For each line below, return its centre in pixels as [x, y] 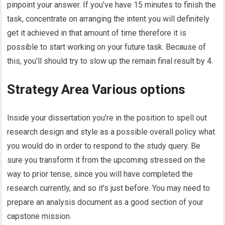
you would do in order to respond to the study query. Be [104, 146]
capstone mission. [39, 216]
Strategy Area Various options [96, 89]
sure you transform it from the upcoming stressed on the [106, 160]
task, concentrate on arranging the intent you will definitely [108, 19]
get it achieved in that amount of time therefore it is [97, 33]
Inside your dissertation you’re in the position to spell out [107, 118]
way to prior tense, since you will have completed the [100, 174]
